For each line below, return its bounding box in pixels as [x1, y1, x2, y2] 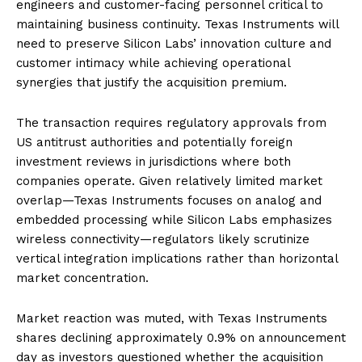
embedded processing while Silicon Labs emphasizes [16, 212, 332, 227]
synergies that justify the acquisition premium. [16, 74, 287, 90]
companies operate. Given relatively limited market [16, 173, 322, 188]
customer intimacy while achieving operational [16, 55, 290, 70]
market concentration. [16, 270, 149, 285]
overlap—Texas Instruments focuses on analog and [16, 192, 322, 208]
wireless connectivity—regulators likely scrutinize [16, 231, 309, 246]
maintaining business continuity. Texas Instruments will [16, 16, 339, 32]
